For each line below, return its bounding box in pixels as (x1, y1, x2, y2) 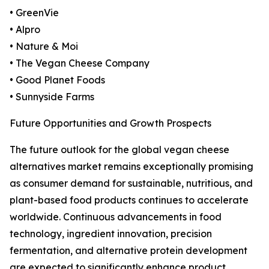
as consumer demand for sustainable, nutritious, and (10, 177, 253, 190)
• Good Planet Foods (10, 74, 105, 86)
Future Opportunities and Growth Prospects (10, 117, 211, 130)
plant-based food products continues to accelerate (10, 194, 249, 207)
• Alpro (10, 23, 40, 36)
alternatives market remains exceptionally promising (10, 160, 253, 173)
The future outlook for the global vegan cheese (10, 144, 229, 156)
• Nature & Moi (10, 40, 78, 53)
